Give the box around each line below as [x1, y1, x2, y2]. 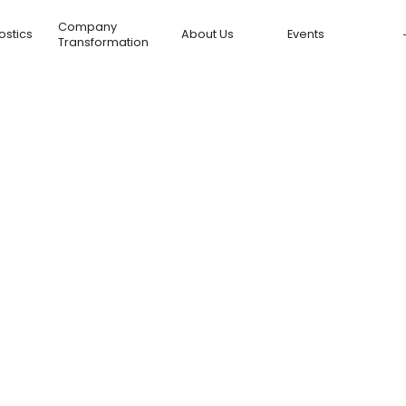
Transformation [57, 34, 149, 50]
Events [286, 26, 324, 42]
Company [57, 18, 117, 34]
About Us [181, 26, 235, 42]
